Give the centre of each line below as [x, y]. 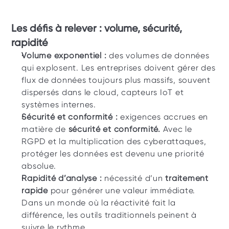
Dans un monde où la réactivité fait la [99, 203]
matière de [45, 129]
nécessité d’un [135, 178]
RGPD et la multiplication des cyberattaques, [114, 141]
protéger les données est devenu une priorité [113, 154]
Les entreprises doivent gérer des [148, 68]
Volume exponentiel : [65, 55]
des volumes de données [159, 55]
